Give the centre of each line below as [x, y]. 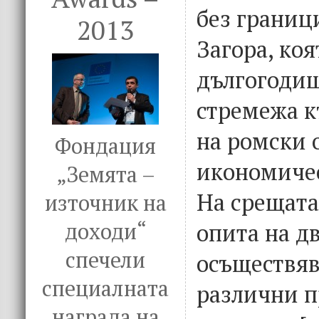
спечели [105, 260]
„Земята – [105, 174]
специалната [105, 288]
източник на [105, 203]
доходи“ [105, 231]
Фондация [105, 146]
